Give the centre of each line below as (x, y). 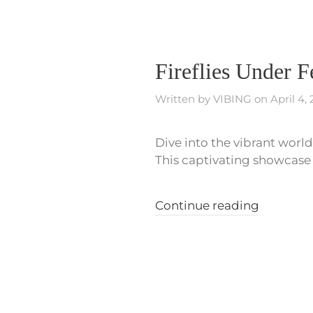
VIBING (232, 99)
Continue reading (207, 205)
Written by (184, 99)
